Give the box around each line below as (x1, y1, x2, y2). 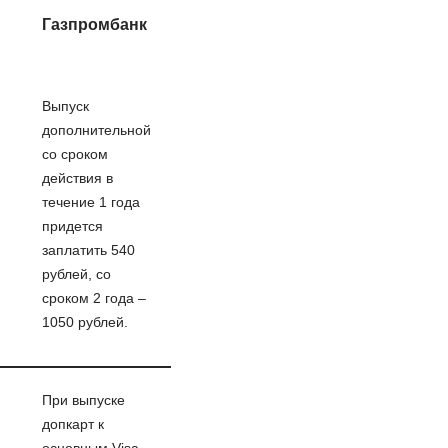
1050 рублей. (41, 314, 128, 330)
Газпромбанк (41, 16, 147, 33)
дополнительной (41, 122, 151, 138)
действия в (41, 170, 113, 186)
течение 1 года (41, 194, 140, 210)
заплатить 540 (41, 242, 135, 258)
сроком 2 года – (41, 290, 146, 306)
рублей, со (41, 266, 111, 282)
